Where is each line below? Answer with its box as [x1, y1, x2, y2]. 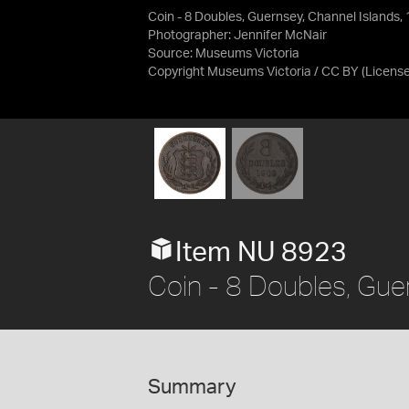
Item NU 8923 [175, 238, 347, 267]
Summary [148, 376, 236, 397]
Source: [148, 47, 195, 60]
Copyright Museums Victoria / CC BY [148, 66, 359, 79]
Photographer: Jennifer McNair [148, 29, 327, 42]
